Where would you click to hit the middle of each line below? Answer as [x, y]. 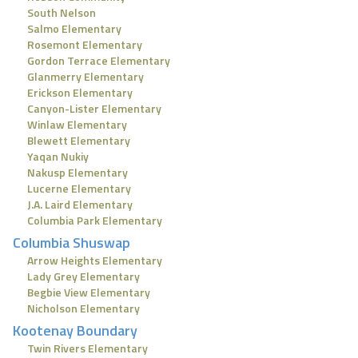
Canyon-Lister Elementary [94, 108]
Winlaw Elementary [77, 124]
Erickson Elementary [80, 92]
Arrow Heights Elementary [95, 260]
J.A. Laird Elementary [80, 204]
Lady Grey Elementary [84, 276]
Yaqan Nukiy [58, 156]
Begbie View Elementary [89, 292]
